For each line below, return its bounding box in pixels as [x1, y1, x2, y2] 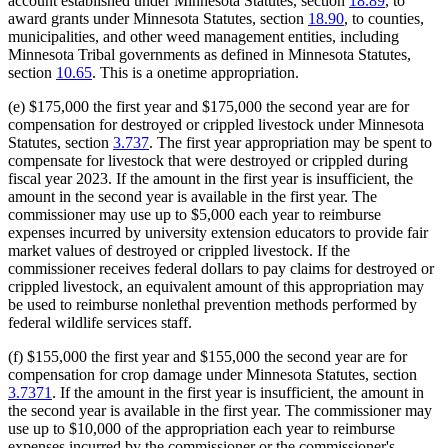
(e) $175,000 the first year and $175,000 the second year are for [8, 98, 409, 116]
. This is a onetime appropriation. [92, 64, 299, 82]
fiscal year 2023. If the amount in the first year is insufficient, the [8, 170, 413, 188]
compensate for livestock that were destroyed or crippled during [8, 152, 408, 170]
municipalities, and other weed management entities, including [8, 28, 399, 46]
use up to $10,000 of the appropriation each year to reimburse [8, 420, 395, 438]
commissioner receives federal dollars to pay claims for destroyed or [8, 260, 434, 278]
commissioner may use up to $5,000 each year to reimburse [8, 206, 381, 224]
